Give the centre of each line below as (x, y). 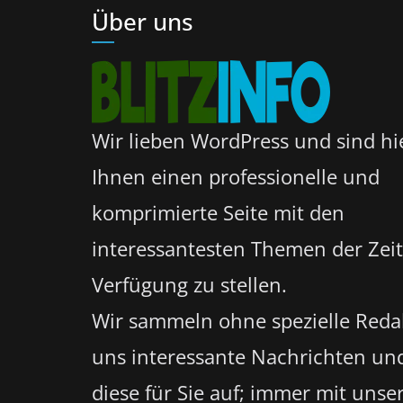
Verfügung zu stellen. (189, 284)
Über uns (143, 22)
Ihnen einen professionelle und (236, 176)
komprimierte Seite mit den (218, 212)
